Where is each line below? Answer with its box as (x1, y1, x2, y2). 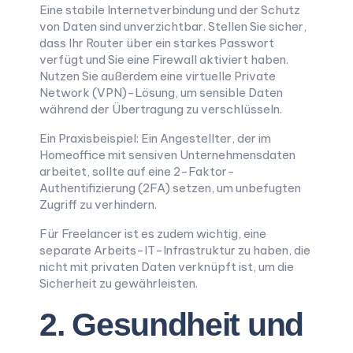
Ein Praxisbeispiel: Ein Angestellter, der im (39, 131, 271, 146)
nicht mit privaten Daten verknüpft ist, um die (39, 259, 294, 274)
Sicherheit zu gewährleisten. (39, 276, 198, 291)
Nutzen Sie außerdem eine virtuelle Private (39, 69, 276, 84)
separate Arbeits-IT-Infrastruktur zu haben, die (39, 243, 310, 258)
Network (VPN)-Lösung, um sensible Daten (39, 85, 283, 100)
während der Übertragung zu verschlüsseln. (39, 102, 282, 117)
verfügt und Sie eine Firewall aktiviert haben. (39, 52, 288, 67)
